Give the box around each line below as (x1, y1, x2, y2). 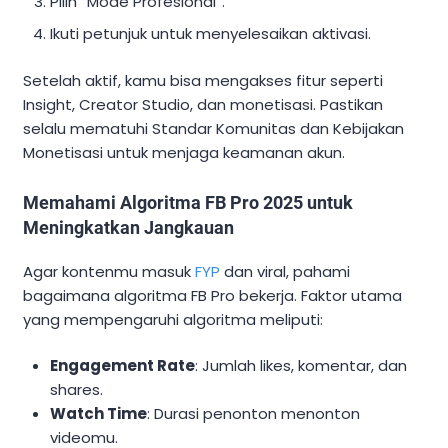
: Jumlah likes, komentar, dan (195, 355, 408, 377)
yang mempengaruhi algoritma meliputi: (23, 308, 323, 330)
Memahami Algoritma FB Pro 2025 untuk (23, 191, 353, 213)
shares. (50, 379, 104, 401)
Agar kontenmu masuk (23, 260, 195, 282)
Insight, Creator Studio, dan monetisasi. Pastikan (23, 93, 383, 115)
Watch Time (50, 403, 148, 425)
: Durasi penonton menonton (147, 403, 361, 425)
